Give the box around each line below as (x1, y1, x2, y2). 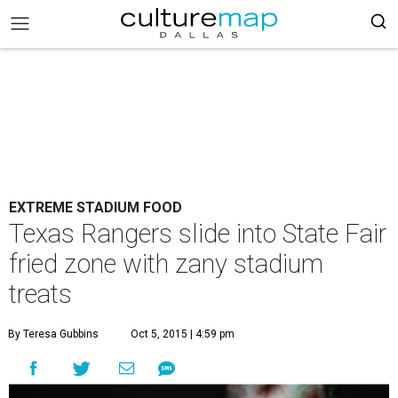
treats (9, 279, 72, 309)
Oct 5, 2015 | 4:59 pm (131, 328, 235, 340)
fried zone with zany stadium (9, 249, 323, 279)
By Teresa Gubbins (8, 328, 99, 340)
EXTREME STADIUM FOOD (9, 199, 182, 216)
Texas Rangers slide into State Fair (9, 219, 386, 249)
